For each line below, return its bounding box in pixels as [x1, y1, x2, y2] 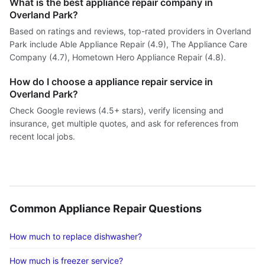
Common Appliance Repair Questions [9, 202, 202, 215]
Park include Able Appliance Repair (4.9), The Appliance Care [9, 39, 247, 49]
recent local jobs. [9, 131, 75, 141]
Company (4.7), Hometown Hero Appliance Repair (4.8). [9, 52, 226, 62]
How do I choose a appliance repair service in [9, 76, 213, 88]
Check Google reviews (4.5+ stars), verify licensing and [9, 105, 224, 115]
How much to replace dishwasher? [9, 231, 142, 241]
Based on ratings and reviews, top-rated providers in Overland [9, 26, 251, 36]
